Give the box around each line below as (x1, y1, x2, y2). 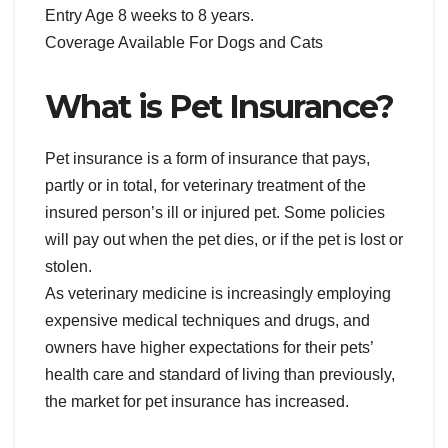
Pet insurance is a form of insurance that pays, (45, 150, 370, 168)
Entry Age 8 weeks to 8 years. (45, 7, 254, 25)
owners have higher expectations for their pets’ (45, 339, 373, 357)
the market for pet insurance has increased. (45, 393, 349, 411)
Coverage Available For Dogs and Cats (45, 34, 323, 52)
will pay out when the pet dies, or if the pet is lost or (45, 231, 403, 249)
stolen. (45, 258, 92, 276)
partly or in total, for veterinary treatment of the (45, 177, 366, 195)
